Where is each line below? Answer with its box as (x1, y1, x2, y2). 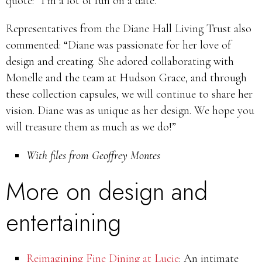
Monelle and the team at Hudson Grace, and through (6, 71, 247, 85)
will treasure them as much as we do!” (6, 120, 176, 134)
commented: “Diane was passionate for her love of (6, 38, 231, 52)
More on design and (6, 174, 208, 209)
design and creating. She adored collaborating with (6, 54, 234, 68)
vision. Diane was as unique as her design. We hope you (6, 104, 254, 118)
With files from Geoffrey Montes (26, 149, 160, 163)
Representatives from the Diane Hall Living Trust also (6, 22, 251, 36)
